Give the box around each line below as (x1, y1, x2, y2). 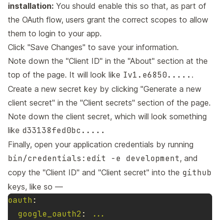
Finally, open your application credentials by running (8, 139, 193, 150)
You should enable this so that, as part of (54, 1, 206, 11)
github (182, 167, 212, 178)
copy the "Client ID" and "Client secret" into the (8, 167, 182, 178)
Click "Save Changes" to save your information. (8, 42, 179, 53)
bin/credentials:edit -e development (8, 153, 180, 164)
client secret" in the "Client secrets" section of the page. (8, 98, 211, 108)
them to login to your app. (8, 28, 102, 39)
